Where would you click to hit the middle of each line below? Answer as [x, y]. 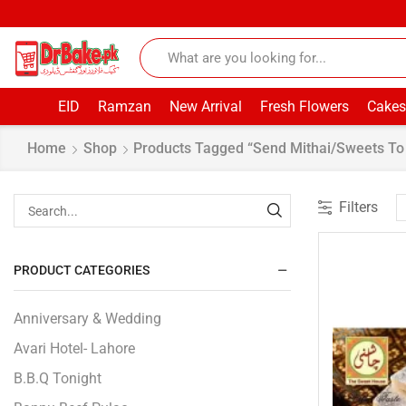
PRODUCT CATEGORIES [82, 270]
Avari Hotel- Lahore [74, 348]
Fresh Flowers [304, 106]
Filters [358, 207]
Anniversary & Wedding [87, 318]
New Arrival [205, 106]
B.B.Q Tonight [58, 378]
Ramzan [124, 106]
